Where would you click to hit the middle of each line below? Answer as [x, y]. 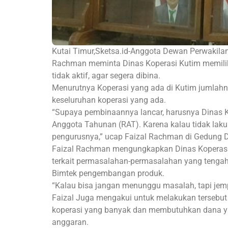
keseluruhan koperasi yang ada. [109, 100]
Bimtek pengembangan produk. [108, 174]
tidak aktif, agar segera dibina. [106, 76]
